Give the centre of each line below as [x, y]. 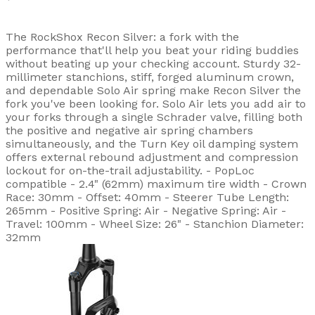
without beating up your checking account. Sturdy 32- [153, 64]
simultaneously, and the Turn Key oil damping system [152, 144]
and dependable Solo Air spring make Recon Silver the [153, 91]
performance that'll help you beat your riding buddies [152, 51]
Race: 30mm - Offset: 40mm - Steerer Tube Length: [147, 198]
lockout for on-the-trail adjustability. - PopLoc [130, 171]
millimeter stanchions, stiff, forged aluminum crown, [150, 77]
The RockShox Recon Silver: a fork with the [122, 37]
